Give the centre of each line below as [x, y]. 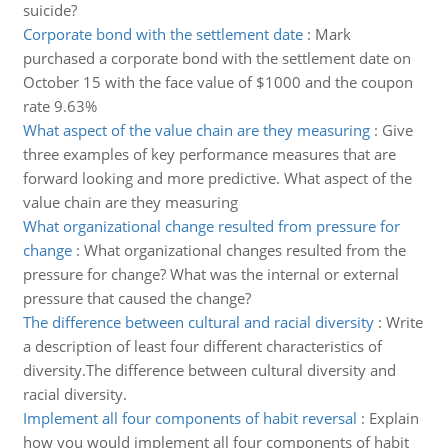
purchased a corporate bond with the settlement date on [216, 58]
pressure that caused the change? [136, 298]
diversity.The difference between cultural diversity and [209, 370]
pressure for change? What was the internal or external [210, 274]
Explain [393, 418]
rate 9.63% [59, 106]
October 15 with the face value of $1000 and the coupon [217, 82]
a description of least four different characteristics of [202, 346]
